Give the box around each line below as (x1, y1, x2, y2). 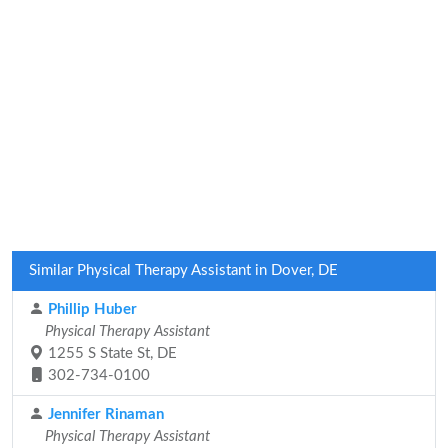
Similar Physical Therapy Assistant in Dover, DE (29, 263, 338, 278)
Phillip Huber (44, 302, 137, 317)
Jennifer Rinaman (44, 407, 164, 422)
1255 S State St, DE (44, 346, 177, 361)
